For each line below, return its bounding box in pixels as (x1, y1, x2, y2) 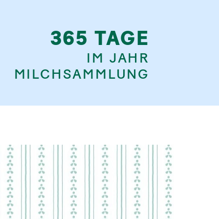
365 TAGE (50, 26, 150, 50)
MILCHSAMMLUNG (14, 65, 150, 82)
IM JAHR (87, 49, 150, 66)
